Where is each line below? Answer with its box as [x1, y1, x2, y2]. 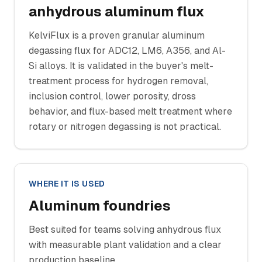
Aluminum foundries [29, 198, 171, 213]
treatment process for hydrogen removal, [29, 75, 208, 87]
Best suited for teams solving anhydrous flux [29, 224, 221, 235]
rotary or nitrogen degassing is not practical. [29, 121, 221, 132]
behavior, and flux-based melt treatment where [29, 106, 232, 117]
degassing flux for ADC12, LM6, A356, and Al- [29, 45, 226, 56]
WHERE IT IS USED [29, 179, 105, 188]
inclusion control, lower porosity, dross [29, 91, 196, 102]
